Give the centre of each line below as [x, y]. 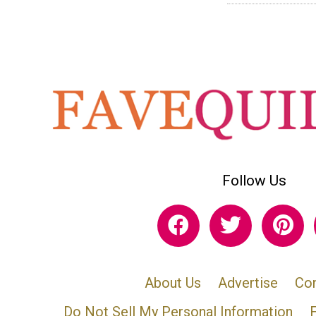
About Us [173, 282]
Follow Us [254, 180]
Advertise [248, 282]
